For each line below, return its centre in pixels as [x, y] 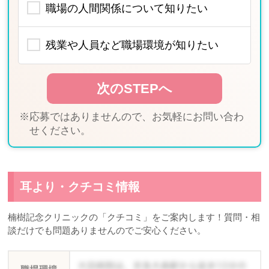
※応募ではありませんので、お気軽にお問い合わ [132, 116]
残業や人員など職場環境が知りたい [132, 45]
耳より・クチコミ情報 [80, 186]
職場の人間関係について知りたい [127, 8]
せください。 [60, 130]
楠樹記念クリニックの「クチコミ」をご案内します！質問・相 [134, 217]
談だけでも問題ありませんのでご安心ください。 [107, 230]
